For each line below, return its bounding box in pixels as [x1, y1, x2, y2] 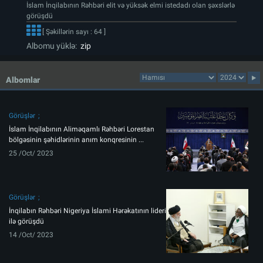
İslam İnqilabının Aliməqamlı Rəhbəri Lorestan [9, 125, 154, 134]
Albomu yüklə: [26, 41, 77, 51]
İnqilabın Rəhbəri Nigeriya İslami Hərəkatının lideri [9, 207, 166, 215]
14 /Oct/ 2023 [9, 231, 53, 240]
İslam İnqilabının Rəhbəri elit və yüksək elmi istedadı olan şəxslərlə [26, 1, 235, 10]
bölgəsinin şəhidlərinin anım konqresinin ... [9, 136, 144, 144]
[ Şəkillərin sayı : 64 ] [41, 28, 106, 36]
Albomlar [6, 75, 40, 85]
